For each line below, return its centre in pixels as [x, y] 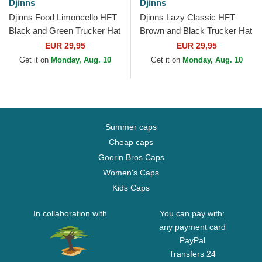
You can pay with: [192, 214]
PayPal [192, 241]
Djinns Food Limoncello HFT [63, 18]
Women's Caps [131, 173]
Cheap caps [131, 142]
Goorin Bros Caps [131, 158]
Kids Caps [131, 188]
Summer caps [131, 127]
